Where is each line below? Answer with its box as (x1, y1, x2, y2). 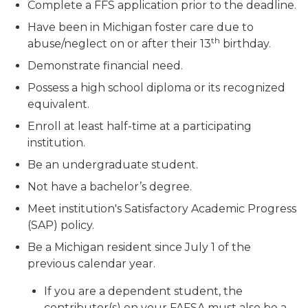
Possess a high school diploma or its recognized (27, 81, 285, 94)
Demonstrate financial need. (27, 59, 183, 72)
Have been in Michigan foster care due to (27, 21, 254, 34)
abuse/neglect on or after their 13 (27, 37, 211, 50)
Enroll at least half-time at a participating (27, 120, 252, 133)
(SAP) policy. (27, 219, 94, 232)
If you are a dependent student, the (44, 285, 243, 298)
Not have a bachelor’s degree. (27, 180, 192, 193)
